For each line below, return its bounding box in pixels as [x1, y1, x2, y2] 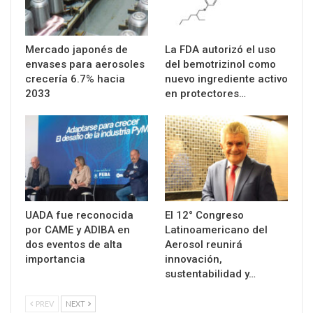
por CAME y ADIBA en [25, 224, 130, 237]
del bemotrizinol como [165, 57, 276, 71]
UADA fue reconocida [25, 209, 133, 222]
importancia [25, 253, 85, 266]
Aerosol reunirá [165, 238, 242, 252]
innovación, [165, 253, 222, 266]
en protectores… [165, 87, 246, 100]
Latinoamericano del [165, 224, 268, 237]
